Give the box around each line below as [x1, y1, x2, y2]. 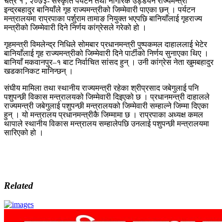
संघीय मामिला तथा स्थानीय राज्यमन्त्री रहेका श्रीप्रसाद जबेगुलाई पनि [4, 83, 199, 92]
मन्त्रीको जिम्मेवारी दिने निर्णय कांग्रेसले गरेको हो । [4, 23, 147, 32]
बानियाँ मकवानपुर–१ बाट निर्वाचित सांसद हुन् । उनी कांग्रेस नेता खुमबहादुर [4, 57, 214, 66]
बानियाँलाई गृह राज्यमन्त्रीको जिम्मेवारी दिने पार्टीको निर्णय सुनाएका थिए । [4, 49, 209, 57]
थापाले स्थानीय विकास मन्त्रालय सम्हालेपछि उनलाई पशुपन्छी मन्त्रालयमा [4, 119, 209, 128]
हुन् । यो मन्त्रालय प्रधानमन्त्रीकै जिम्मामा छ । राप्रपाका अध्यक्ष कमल [4, 110, 203, 119]
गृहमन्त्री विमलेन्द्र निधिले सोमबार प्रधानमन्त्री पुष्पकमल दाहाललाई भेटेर [4, 40, 207, 49]
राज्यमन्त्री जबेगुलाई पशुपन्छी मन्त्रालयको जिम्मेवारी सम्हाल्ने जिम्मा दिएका [4, 101, 209, 110]
